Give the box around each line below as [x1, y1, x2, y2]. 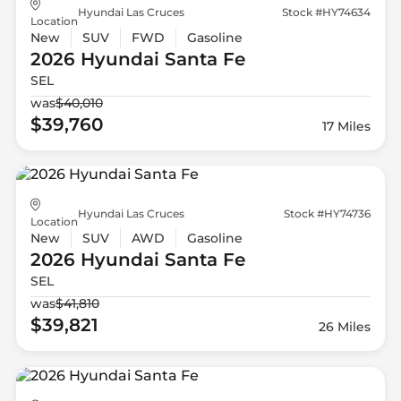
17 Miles [322, 117, 371, 134]
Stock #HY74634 [282, 5, 371, 20]
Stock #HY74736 [284, 206, 371, 220]
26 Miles [319, 319, 371, 336]
